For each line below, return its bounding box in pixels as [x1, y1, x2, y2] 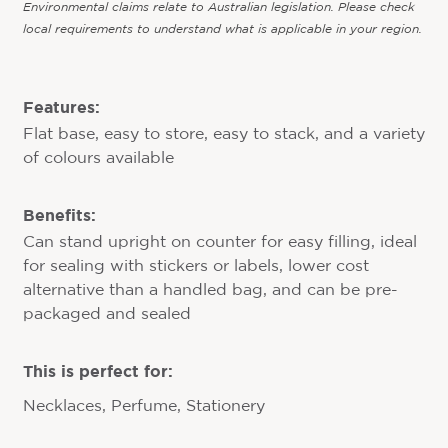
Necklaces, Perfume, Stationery [22, 399, 265, 415]
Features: [22, 98, 100, 117]
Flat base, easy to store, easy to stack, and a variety [22, 127, 425, 143]
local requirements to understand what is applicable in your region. [22, 24, 422, 36]
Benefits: [22, 206, 96, 225]
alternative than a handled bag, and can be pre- [22, 283, 398, 299]
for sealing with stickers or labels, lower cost [22, 259, 369, 275]
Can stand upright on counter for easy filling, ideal [22, 235, 417, 251]
